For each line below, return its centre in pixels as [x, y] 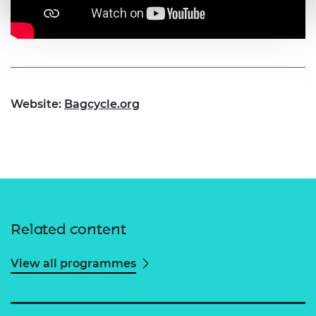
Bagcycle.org [102, 104]
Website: [37, 104]
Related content [68, 230]
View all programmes [73, 264]
